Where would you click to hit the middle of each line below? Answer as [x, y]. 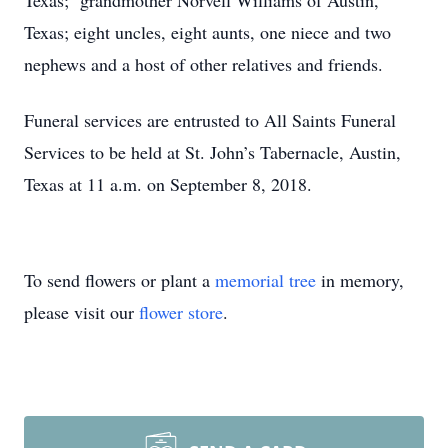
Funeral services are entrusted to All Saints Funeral [210, 120]
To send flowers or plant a [119, 280]
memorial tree [265, 280]
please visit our [81, 312]
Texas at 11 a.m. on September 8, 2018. [168, 184]
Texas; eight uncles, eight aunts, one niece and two [207, 32]
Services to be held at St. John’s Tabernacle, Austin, [212, 152]
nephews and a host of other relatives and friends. [203, 64]
